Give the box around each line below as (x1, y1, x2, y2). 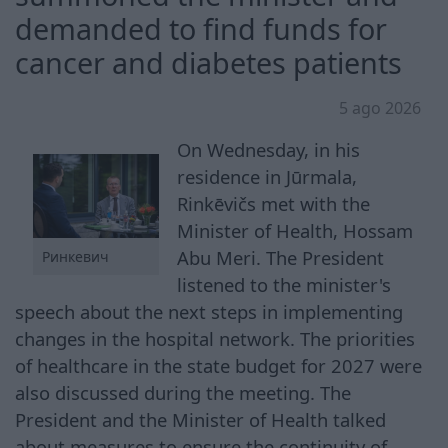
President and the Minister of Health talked (15, 406, 386, 432)
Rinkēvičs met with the (177, 190, 371, 216)
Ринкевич (41, 246, 109, 266)
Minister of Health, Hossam (177, 217, 414, 243)
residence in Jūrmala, (177, 163, 358, 189)
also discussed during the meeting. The (15, 379, 351, 405)
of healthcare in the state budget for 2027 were (15, 352, 422, 378)
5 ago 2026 (339, 96, 421, 119)
